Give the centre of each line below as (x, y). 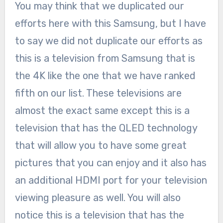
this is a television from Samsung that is (105, 58)
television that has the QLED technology (106, 128)
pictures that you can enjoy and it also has (111, 163)
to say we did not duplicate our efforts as (109, 41)
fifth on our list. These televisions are (98, 93)
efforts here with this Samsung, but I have (110, 23)
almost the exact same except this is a (102, 110)
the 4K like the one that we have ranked (105, 75)
